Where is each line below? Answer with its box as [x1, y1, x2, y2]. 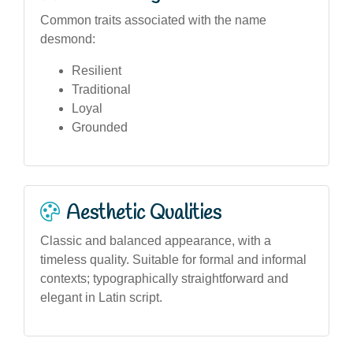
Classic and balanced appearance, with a [40, 233, 271, 247]
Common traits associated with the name [40, 13, 266, 27]
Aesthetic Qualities [66, 199, 221, 227]
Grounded [72, 120, 128, 134]
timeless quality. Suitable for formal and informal [40, 252, 307, 266]
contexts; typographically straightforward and [40, 271, 288, 285]
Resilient [72, 63, 121, 77]
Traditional [72, 82, 131, 96]
